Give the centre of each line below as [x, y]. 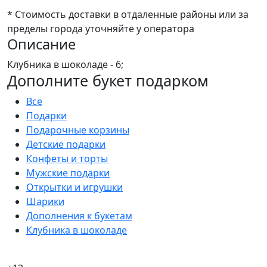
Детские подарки [66, 144]
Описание [41, 44]
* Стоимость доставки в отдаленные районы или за [128, 14]
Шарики [45, 201]
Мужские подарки [68, 173]
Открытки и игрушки [74, 187]
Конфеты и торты [67, 158]
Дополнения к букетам [79, 215]
